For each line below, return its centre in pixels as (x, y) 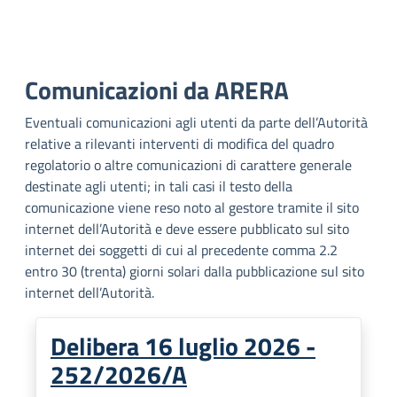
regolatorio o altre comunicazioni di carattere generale (188, 165)
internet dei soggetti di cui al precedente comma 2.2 (181, 250)
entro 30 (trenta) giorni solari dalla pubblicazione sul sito (195, 271)
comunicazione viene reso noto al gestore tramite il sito (192, 207)
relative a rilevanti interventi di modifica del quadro (179, 144)
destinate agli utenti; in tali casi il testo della (159, 186)
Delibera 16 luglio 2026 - (183, 346)
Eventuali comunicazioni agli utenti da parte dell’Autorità (196, 122)
